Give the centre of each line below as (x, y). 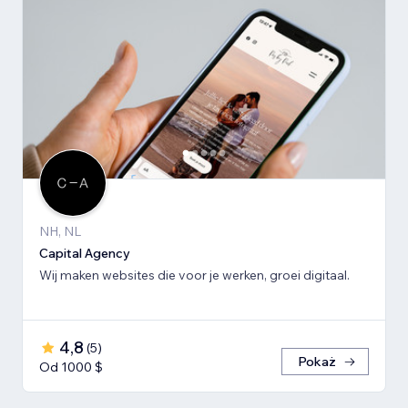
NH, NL (60, 232)
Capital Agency (85, 254)
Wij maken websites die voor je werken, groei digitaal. (194, 275)
